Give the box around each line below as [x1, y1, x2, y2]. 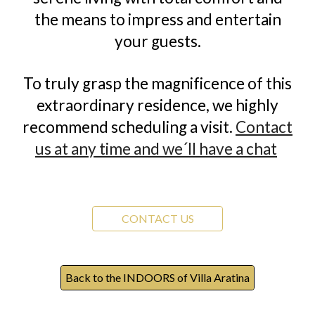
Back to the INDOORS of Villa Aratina [65, 271, 250, 284]
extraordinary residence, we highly [37, 95, 278, 115]
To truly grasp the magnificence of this [23, 73, 292, 93]
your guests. [114, 32, 201, 51]
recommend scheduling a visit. [22, 117, 236, 136]
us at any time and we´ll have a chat [35, 139, 277, 158]
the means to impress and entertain [34, 10, 281, 29]
